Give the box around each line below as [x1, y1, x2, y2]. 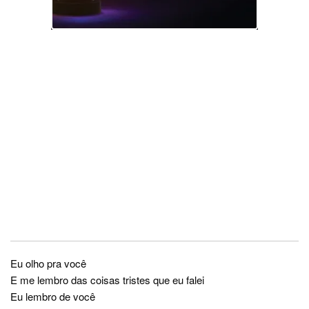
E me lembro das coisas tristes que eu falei [10, 272, 204, 288]
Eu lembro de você [10, 289, 95, 304]
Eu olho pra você [10, 256, 86, 271]
